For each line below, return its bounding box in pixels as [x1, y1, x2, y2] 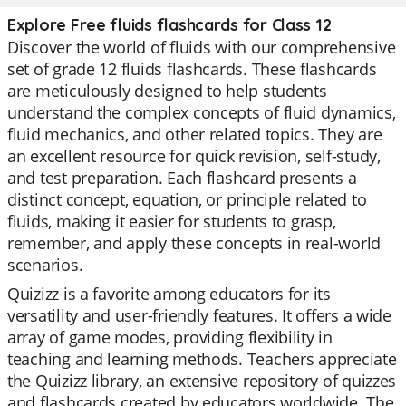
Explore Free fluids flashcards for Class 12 [7, 14, 332, 35]
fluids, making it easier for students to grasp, [7, 210, 336, 232]
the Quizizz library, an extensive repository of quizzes [7, 370, 397, 391]
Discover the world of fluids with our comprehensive [7, 36, 396, 58]
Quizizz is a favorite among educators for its [7, 283, 331, 304]
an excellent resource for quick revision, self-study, [7, 145, 381, 167]
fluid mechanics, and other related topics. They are [7, 123, 382, 145]
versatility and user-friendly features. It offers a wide [7, 304, 391, 326]
